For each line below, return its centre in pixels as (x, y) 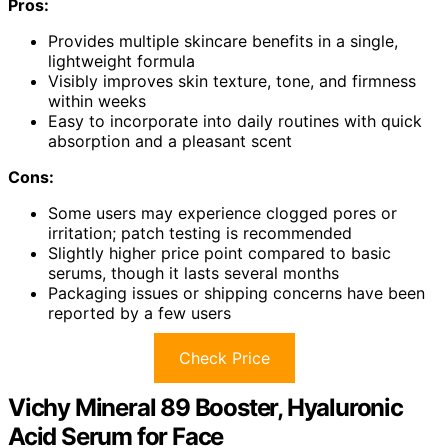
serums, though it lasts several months (193, 273)
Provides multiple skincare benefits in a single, (223, 41)
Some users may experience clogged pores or (222, 213)
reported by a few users (139, 313)
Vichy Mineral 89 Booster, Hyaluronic (205, 408)
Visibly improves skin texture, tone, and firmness (232, 81)
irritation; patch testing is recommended (200, 233)
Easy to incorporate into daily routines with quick (235, 121)
